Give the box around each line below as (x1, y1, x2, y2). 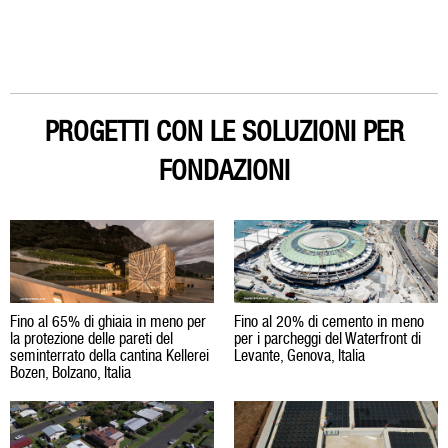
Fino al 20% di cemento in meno (234, 312, 424, 332)
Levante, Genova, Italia (234, 346, 365, 366)
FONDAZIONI (158, 154, 290, 187)
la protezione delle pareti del (10, 329, 173, 349)
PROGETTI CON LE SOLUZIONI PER (44, 115, 404, 148)
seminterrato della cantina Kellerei (10, 346, 209, 366)
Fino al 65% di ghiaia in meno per (10, 312, 206, 332)
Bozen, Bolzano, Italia (10, 363, 131, 383)
